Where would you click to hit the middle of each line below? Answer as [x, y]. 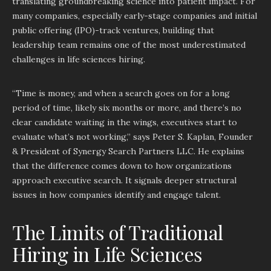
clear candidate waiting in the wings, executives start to [125, 122]
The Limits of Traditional [118, 232]
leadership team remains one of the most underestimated [129, 45]
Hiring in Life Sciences [107, 254]
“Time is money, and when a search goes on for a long [121, 93]
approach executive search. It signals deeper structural [124, 180]
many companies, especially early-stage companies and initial [135, 16]
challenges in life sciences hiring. [79, 59]
